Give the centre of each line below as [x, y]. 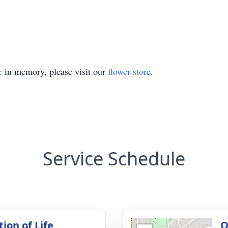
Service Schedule [114, 159]
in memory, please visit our [55, 71]
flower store [129, 71]
